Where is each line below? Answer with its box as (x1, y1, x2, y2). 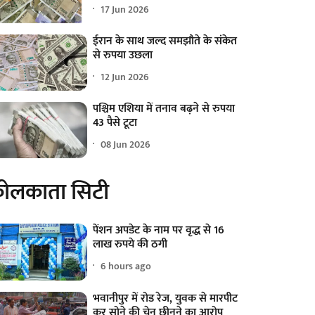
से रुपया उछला (93, 46, 153, 65)
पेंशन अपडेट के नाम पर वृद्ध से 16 (93, 221, 225, 240)
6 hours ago (101, 257, 152, 274)
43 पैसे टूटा (93, 113, 138, 133)
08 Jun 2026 (101, 136, 151, 153)
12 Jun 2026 (101, 68, 150, 85)
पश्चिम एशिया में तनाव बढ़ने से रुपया (93, 99, 236, 119)
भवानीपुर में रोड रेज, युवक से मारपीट (93, 288, 238, 308)
